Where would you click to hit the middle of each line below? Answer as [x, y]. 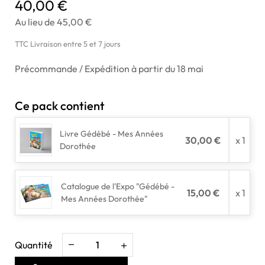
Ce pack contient [60, 106]
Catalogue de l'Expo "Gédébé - [118, 186]
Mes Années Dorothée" [105, 198]
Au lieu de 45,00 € [54, 22]
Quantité [34, 245]
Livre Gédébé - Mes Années [112, 133]
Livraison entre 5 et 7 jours [75, 44]
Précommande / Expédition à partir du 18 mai [109, 69]
